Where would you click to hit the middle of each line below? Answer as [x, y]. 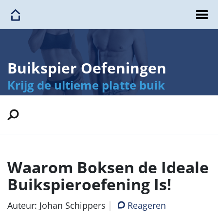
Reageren [147, 205]
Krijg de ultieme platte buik [86, 85]
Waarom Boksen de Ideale [108, 167]
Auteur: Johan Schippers [56, 205]
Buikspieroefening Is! [89, 184]
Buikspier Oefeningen [87, 68]
